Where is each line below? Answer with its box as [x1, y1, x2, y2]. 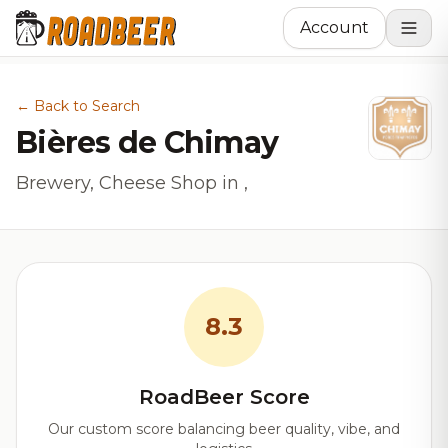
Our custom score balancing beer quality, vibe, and [48, 420, 400, 438]
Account [300, 18, 369, 37]
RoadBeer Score [138, 385, 310, 409]
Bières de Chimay [16, 124, 278, 161]
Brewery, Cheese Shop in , [16, 172, 248, 194]
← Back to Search [16, 97, 140, 115]
